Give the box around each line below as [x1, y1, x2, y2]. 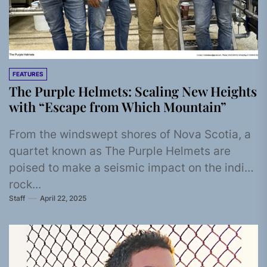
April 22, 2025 [40, 194, 86, 203]
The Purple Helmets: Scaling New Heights [9, 82, 257, 100]
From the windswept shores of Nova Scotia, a [9, 127, 251, 141]
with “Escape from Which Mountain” [9, 97, 226, 116]
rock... [9, 177, 41, 191]
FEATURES [13, 70, 44, 77]
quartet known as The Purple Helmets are [9, 144, 231, 158]
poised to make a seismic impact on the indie [9, 160, 251, 175]
